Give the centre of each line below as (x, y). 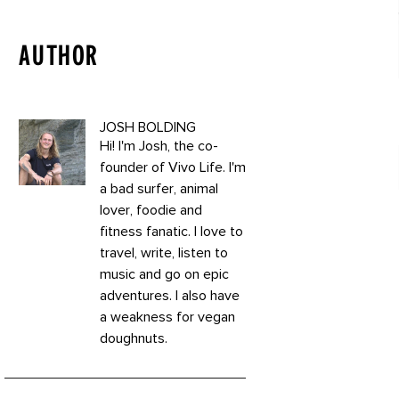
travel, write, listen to (163, 253)
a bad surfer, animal (159, 189)
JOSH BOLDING (147, 127)
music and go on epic (164, 274)
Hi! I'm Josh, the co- (159, 146)
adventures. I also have (169, 296)
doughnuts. (133, 338)
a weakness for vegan (167, 317)
